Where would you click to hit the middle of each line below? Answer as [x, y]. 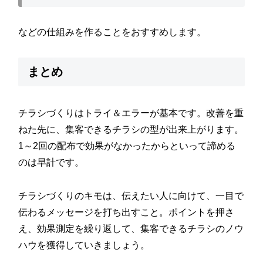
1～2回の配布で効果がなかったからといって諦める [127, 146]
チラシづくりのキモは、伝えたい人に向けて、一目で [131, 196]
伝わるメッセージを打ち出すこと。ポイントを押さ [127, 213]
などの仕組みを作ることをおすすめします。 [112, 32]
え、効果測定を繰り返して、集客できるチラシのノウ [131, 229]
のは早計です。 [51, 163]
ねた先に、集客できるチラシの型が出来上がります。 [131, 130]
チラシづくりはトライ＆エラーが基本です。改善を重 [131, 113]
